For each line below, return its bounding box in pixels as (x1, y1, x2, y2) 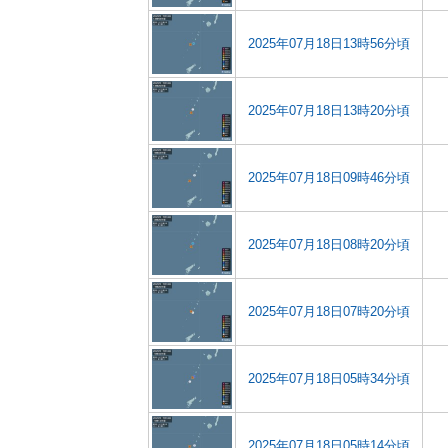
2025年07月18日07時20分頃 (248, 304, 410, 319)
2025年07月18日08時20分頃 (248, 237, 410, 252)
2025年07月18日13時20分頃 (248, 103, 410, 118)
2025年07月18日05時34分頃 (248, 371, 410, 386)
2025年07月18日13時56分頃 (248, 36, 410, 51)
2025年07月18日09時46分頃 (248, 170, 410, 185)
